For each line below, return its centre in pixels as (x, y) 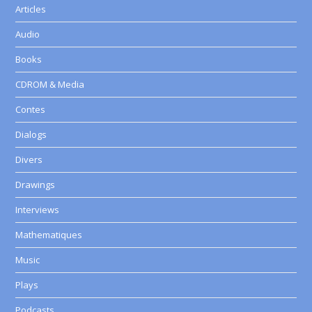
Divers (29, 159)
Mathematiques (49, 235)
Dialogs (31, 134)
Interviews (38, 210)
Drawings (36, 185)
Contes (31, 109)
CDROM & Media (50, 84)
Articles (31, 9)
